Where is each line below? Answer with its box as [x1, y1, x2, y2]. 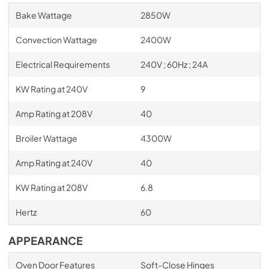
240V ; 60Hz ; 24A [140, 58, 208, 70]
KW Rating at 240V [15, 83, 88, 94]
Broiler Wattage [15, 132, 77, 144]
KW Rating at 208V [15, 181, 88, 193]
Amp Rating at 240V [15, 157, 92, 168]
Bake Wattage [15, 9, 72, 20]
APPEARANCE [8, 234, 83, 247]
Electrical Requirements [15, 58, 110, 70]
